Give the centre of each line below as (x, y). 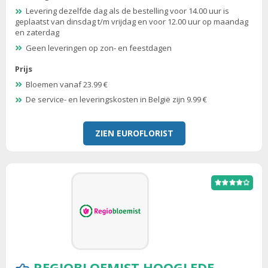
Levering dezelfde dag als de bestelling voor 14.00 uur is (127, 11)
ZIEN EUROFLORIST (134, 133)
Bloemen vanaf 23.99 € (67, 84)
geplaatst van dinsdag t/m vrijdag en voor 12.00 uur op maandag (132, 22)
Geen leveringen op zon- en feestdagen (99, 48)
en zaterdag (37, 33)
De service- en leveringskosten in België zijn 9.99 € (116, 100)
